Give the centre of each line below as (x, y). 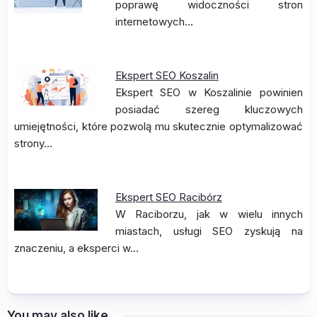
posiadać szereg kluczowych (209, 109)
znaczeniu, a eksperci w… (76, 248)
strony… (33, 143)
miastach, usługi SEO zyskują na (209, 231)
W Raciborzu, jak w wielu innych (209, 214)
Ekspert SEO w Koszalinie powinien (209, 92)
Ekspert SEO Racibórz (168, 197)
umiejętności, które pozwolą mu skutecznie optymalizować (158, 126)
